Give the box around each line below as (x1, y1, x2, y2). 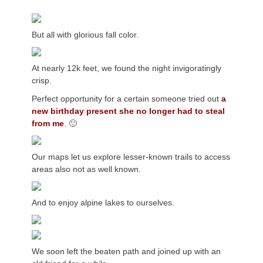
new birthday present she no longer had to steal (32, 106, 225, 116)
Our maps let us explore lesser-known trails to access (32, 152, 230, 161)
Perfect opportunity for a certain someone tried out (32, 94, 221, 103)
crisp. (32, 76, 52, 85)
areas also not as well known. (32, 164, 141, 174)
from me (32, 119, 64, 128)
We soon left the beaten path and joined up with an (32, 247, 221, 256)
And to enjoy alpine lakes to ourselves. (32, 198, 174, 207)
